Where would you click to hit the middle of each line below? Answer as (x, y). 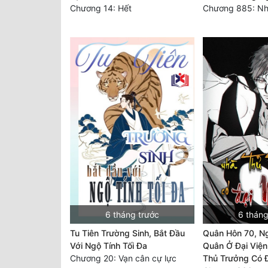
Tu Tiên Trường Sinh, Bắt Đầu (127, 233)
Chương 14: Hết (101, 8)
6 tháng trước (132, 215)
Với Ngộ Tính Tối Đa (109, 246)
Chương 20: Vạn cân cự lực (123, 258)
